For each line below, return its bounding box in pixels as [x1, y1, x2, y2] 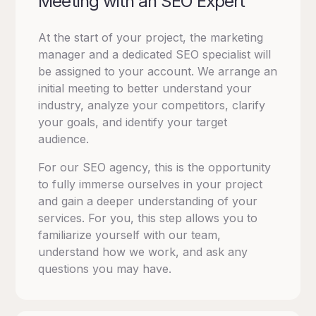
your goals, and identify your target [38, 115, 228, 130]
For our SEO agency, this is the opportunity [38, 160, 272, 175]
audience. [38, 132, 90, 147]
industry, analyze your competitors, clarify [38, 98, 266, 113]
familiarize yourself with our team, [38, 228, 221, 243]
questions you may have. [38, 262, 172, 276]
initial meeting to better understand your [38, 81, 253, 96]
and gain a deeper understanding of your [38, 194, 258, 209]
